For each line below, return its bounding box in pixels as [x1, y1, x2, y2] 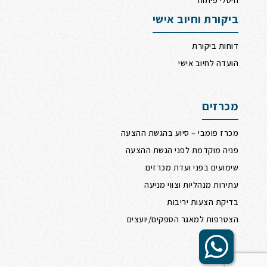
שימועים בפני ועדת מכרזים [145, 161, 238, 173]
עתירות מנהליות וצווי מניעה [144, 178, 238, 190]
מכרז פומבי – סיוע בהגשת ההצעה [120, 126, 238, 138]
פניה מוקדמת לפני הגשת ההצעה [125, 144, 238, 156]
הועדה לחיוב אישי [178, 57, 238, 69]
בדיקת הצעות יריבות [167, 195, 238, 207]
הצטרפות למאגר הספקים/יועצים [126, 213, 238, 225]
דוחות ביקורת [192, 39, 238, 51]
